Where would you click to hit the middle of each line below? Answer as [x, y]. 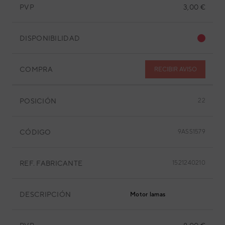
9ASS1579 [191, 132]
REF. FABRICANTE [51, 163]
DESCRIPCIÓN [45, 194]
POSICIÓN [38, 101]
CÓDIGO [35, 132]
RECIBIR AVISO [175, 69]
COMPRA [36, 69]
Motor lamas [148, 194]
